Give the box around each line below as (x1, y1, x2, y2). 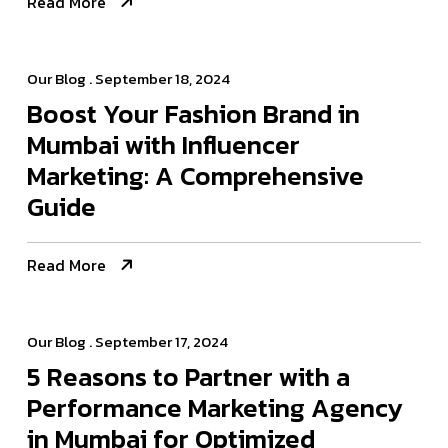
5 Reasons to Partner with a (27, 357, 350, 397)
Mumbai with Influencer (27, 125, 300, 165)
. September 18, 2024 (86, 67, 230, 91)
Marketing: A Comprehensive (27, 156, 364, 196)
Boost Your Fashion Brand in (27, 94, 360, 134)
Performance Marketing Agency (27, 388, 403, 428)
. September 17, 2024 (86, 330, 228, 354)
